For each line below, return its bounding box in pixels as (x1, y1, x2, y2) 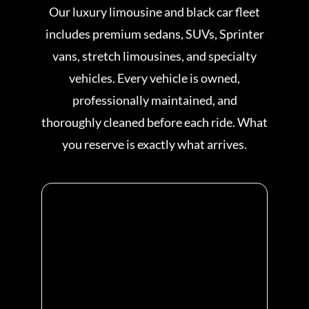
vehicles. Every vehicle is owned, (69, 70, 240, 86)
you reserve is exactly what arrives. (62, 137, 247, 152)
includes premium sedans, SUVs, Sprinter (45, 26, 264, 42)
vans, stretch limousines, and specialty (52, 48, 257, 64)
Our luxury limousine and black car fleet (49, 4, 260, 20)
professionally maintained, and (72, 92, 237, 108)
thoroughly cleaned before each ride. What (41, 114, 268, 130)
